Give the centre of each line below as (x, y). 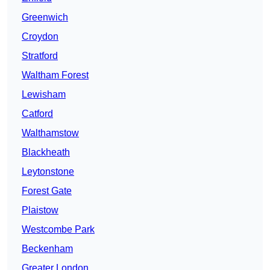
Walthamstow (50, 133)
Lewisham (44, 95)
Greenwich (45, 17)
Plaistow (40, 210)
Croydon (40, 37)
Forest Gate (47, 191)
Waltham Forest (55, 75)
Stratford (40, 56)
